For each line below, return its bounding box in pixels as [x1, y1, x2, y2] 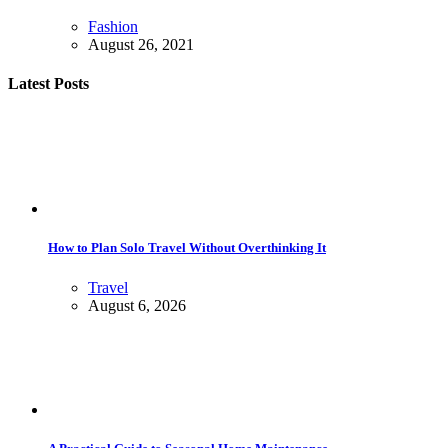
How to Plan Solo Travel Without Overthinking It [48, 240, 326, 256]
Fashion [88, 17, 138, 35]
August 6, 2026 [88, 296, 186, 314]
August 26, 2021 [88, 35, 194, 53]
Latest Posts [8, 75, 89, 93]
